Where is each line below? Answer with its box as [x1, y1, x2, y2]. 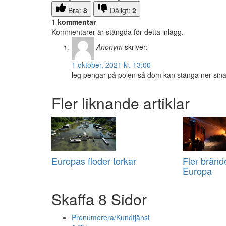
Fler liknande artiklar [51, 92, 190, 115]
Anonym [96, 42, 123, 52]
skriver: [125, 42, 148, 52]
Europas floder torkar [51, 154, 136, 168]
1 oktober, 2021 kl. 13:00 [72, 60, 151, 70]
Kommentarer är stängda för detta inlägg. [51, 27, 184, 37]
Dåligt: [110, 5, 132, 16]
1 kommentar [51, 17, 96, 27]
